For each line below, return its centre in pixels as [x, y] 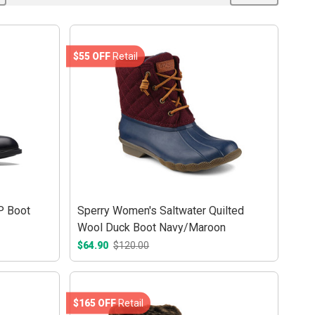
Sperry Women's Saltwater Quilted [161, 211]
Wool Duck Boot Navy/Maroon [152, 228]
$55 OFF [92, 56]
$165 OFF [95, 303]
